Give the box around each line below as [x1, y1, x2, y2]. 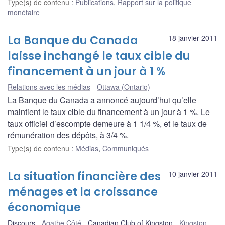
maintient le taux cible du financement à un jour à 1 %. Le [8, 105, 210, 118]
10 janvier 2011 [168, 168, 217, 179]
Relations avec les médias [8, 81, 90, 92]
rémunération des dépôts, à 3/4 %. [8, 129, 129, 141]
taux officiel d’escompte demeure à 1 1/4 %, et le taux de [8, 117, 207, 129]
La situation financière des [8, 168, 161, 184]
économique [8, 199, 81, 215]
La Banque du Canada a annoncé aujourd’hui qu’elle [8, 94, 196, 106]
